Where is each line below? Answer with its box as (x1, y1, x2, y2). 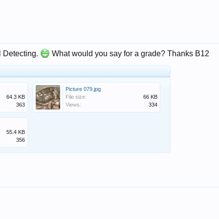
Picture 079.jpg (65, 86, 101, 92)
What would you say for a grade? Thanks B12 (50, 49, 209, 58)
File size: (65, 94, 87, 100)
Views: (65, 102, 81, 108)
